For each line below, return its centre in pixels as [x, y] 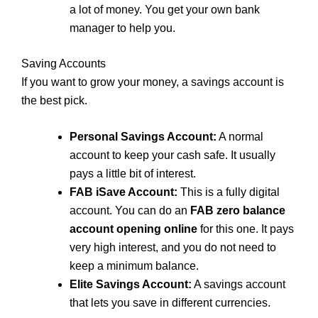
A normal [240, 137]
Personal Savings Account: [143, 137]
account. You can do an [130, 211]
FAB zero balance [238, 211]
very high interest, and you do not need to [173, 248]
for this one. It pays [246, 229]
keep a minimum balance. [134, 266]
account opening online [133, 229]
